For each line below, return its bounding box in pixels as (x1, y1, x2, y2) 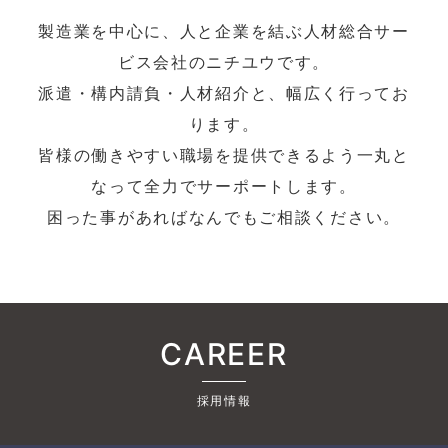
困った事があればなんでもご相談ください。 (47, 208, 401, 227)
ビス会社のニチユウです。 (117, 53, 331, 72)
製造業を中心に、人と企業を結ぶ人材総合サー (38, 22, 410, 41)
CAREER (160, 336, 288, 372)
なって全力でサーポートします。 (91, 177, 357, 196)
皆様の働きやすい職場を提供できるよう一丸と (38, 146, 410, 165)
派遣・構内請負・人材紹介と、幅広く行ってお (38, 84, 410, 103)
